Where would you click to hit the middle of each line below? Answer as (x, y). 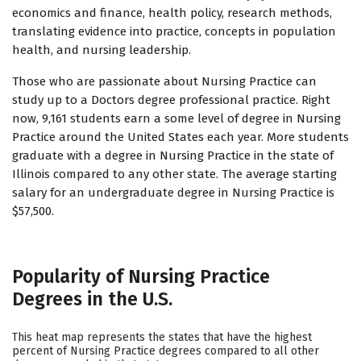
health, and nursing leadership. (102, 50)
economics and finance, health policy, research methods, (172, 13)
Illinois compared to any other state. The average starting (174, 174)
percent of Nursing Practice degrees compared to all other (166, 351)
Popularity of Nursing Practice (141, 277)
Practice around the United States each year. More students (180, 137)
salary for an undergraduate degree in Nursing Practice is (173, 193)
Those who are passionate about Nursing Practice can (164, 82)
